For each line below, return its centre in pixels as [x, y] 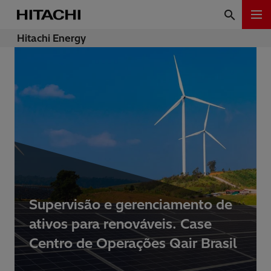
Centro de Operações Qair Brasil [133, 243]
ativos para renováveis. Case [120, 224]
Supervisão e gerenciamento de [131, 205]
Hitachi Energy [51, 38]
